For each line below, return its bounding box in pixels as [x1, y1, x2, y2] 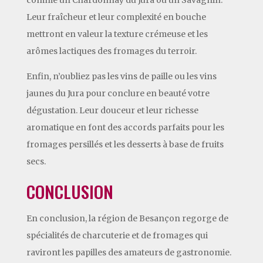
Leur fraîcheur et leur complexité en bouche [26, 11, 206, 22]
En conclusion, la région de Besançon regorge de [26, 213, 228, 224]
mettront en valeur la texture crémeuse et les [26, 28, 208, 39]
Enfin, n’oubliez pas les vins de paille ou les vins [26, 70, 217, 82]
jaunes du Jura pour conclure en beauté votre [26, 87, 210, 99]
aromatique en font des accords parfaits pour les [26, 122, 224, 133]
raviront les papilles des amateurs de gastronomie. [26, 247, 231, 258]
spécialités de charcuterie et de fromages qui [26, 230, 208, 241]
